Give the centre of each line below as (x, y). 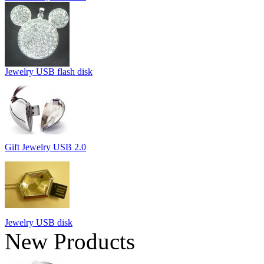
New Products (70, 241)
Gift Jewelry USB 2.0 (45, 147)
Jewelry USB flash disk (49, 71)
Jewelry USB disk (39, 222)
